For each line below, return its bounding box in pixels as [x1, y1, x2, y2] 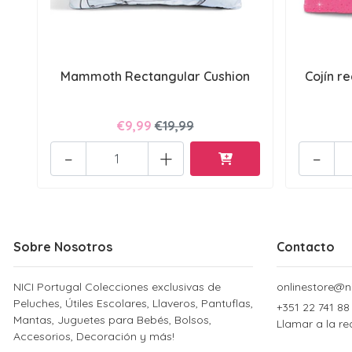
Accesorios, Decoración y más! [13, 328, 174, 343]
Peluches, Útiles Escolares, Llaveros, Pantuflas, [13, 295, 253, 310]
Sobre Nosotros [13, 238, 112, 255]
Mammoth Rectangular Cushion [60, 68, 251, 84]
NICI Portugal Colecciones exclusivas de [13, 279, 221, 294]
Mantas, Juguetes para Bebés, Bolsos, [13, 312, 211, 327]
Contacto [277, 238, 335, 255]
